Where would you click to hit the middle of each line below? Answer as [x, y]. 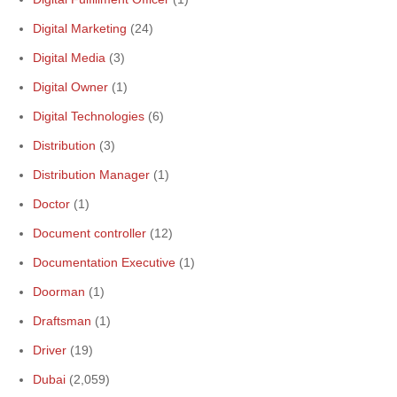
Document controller [90, 233]
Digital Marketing [80, 28]
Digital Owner [70, 87]
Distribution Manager [91, 175]
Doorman [59, 292]
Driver [50, 350]
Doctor [51, 204]
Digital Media [69, 58]
